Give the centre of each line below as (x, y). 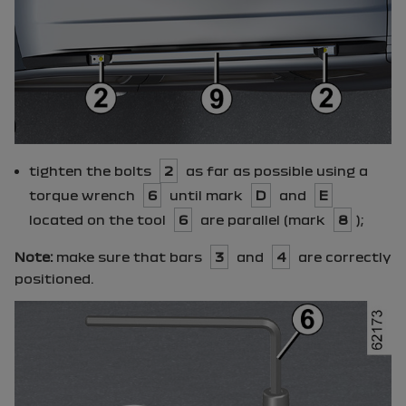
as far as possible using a (275, 170)
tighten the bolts (92, 170)
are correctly (343, 256)
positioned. (54, 278)
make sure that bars (129, 256)
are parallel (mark (263, 219)
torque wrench (84, 195)
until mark (206, 195)
